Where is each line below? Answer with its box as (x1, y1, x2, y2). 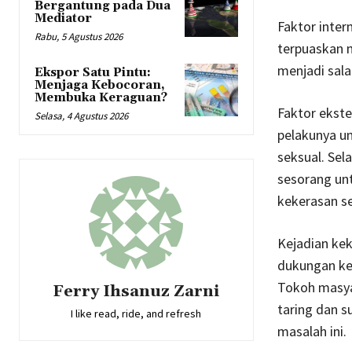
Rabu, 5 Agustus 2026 (35, 30, 123, 44)
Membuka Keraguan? (35, 90, 167, 106)
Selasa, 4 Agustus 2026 (35, 109, 128, 123)
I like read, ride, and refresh (71, 306, 202, 321)
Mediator (35, 11, 92, 27)
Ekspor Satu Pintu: (35, 65, 151, 81)
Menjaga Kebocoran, (35, 78, 165, 93)
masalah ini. (277, 322, 346, 341)
